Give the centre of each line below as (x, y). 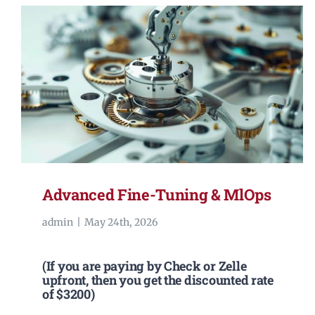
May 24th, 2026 (121, 223)
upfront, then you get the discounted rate (157, 280)
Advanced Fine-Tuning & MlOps (156, 195)
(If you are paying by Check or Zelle (144, 266)
